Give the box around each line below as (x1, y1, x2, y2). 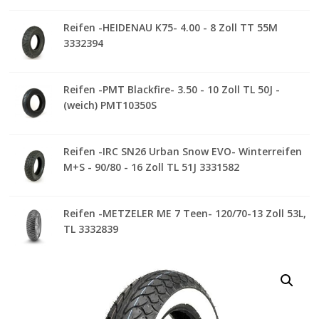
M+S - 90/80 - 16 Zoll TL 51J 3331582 (63, 160, 240, 174)
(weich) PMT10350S (63, 98, 157, 113)
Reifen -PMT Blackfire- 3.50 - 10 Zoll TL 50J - (63, 83, 281, 97)
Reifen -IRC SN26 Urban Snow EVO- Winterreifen (63, 145, 303, 159)
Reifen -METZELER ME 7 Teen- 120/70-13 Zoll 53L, (63, 206, 307, 221)
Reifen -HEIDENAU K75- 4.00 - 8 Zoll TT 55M (63, 21, 278, 35)
